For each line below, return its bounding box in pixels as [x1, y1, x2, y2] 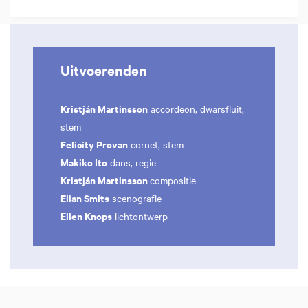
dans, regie [107, 155, 156, 169]
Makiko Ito [60, 155, 107, 169]
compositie [150, 173, 196, 187]
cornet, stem [128, 137, 184, 151]
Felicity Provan [60, 137, 128, 151]
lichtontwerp [112, 209, 168, 223]
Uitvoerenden [60, 60, 147, 79]
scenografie [109, 191, 164, 205]
